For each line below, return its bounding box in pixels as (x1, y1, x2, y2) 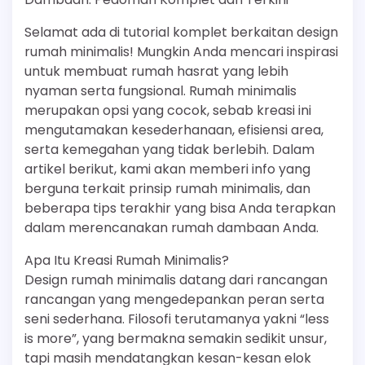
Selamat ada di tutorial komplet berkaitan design (24, 23, 338, 42)
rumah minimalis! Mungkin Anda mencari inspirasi (24, 42, 338, 61)
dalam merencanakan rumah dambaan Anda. (24, 218, 319, 237)
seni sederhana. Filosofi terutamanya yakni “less (24, 310, 329, 328)
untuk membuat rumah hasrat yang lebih (24, 62, 288, 81)
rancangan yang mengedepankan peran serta (24, 290, 324, 309)
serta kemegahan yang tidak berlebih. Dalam (24, 140, 314, 159)
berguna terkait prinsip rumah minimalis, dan (24, 179, 310, 198)
